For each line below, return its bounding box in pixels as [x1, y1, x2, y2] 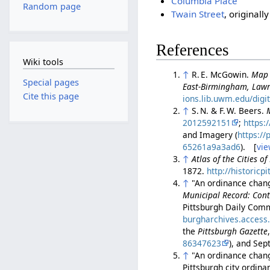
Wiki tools [22, 55, 63, 67]
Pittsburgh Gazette [198, 225, 268, 237]
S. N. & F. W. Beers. [192, 104, 267, 116]
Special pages [22, 77, 79, 89]
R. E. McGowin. [192, 68, 252, 80]
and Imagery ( [183, 128, 238, 140]
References [156, 41, 230, 60]
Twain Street [171, 8, 224, 20]
